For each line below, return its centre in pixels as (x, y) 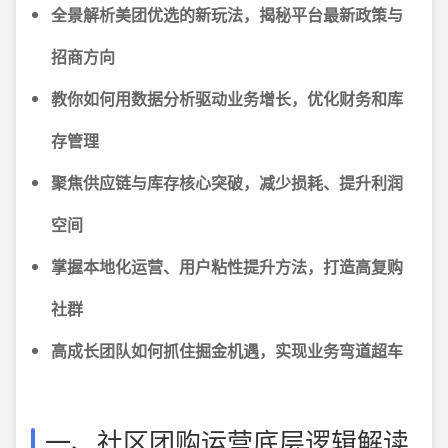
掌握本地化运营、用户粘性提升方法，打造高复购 (227, 266)
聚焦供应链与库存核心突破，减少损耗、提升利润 (227, 182)
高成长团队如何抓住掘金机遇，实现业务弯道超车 (227, 350)
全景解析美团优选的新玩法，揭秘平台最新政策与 (227, 14)
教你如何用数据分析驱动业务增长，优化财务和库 (227, 98)
